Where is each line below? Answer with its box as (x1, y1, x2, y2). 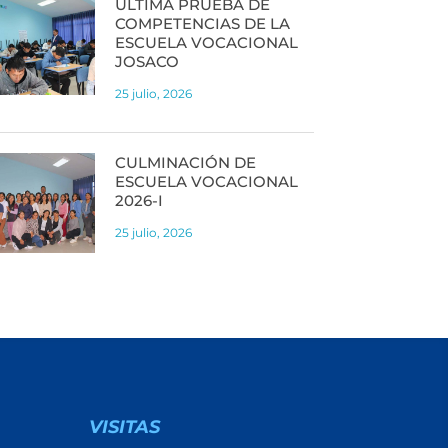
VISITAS (89, 416, 161, 439)
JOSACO (114, 51, 179, 71)
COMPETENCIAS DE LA (114, 13, 290, 33)
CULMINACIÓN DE (114, 152, 256, 172)
